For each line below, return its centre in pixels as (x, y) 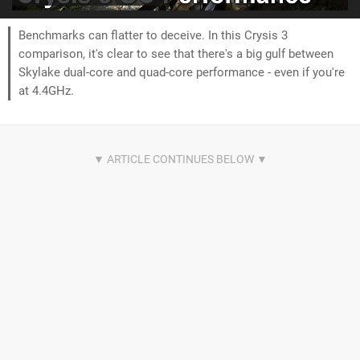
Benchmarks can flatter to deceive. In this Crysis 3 (153, 35)
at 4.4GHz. (46, 90)
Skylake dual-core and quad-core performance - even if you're (182, 72)
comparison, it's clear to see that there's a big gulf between (176, 53)
